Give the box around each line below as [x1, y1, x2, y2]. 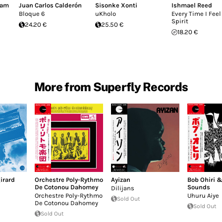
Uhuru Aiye [187, 191, 219, 199]
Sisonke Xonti [95, 1, 137, 9]
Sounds [187, 183, 210, 191]
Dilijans [111, 184, 134, 192]
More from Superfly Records [34, 79, 188, 94]
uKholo [95, 10, 116, 17]
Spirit [171, 17, 188, 25]
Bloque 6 [19, 10, 45, 17]
